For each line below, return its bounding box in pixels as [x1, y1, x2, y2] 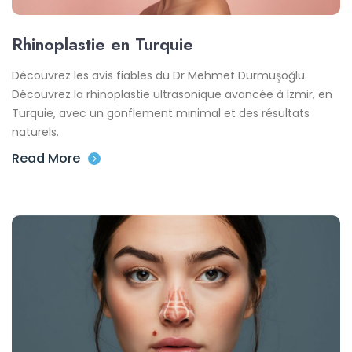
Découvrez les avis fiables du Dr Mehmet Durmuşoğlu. [12, 67, 307, 83]
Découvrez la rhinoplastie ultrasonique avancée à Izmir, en [12, 86, 332, 102]
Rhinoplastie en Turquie [12, 31, 193, 57]
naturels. [12, 123, 59, 140]
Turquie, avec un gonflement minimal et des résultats [12, 104, 310, 121]
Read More [12, 148, 80, 167]
